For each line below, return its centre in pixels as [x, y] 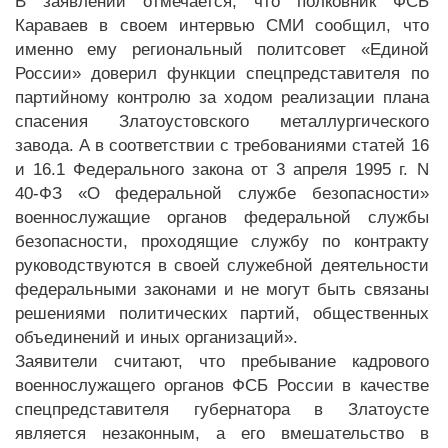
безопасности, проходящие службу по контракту [222, 241]
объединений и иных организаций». [156, 337]
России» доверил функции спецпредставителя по [222, 73]
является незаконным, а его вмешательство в [222, 433]
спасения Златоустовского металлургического [222, 121]
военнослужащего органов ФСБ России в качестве [222, 385]
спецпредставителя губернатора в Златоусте [222, 409]
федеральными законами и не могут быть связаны [222, 289]
